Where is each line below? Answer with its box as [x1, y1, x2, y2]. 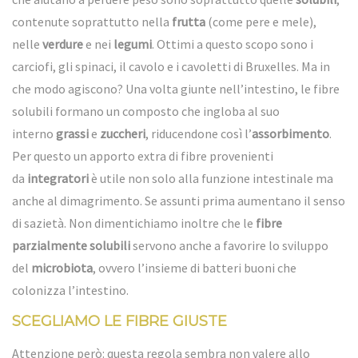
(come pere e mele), [205, 13, 316, 30]
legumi [113, 35, 152, 52]
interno [12, 125, 56, 141]
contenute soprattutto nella [12, 13, 172, 30]
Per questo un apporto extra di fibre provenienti [12, 147, 273, 164]
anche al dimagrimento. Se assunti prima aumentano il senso [12, 192, 345, 209]
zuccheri [100, 125, 145, 141]
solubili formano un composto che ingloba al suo [12, 102, 280, 119]
